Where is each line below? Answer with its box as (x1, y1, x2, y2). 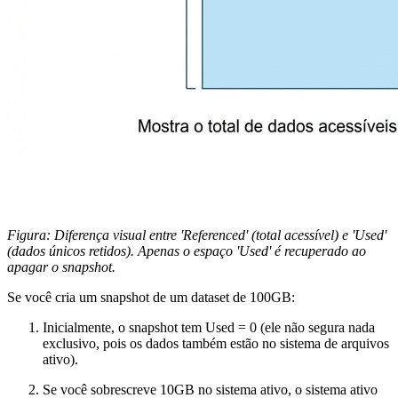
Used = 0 (205, 320, 257, 336)
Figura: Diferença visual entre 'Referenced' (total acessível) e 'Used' (7, 227, 386, 243)
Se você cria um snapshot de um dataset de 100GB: (7, 290, 295, 306)
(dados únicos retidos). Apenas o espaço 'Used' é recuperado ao (7, 243, 366, 259)
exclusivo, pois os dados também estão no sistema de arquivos (43, 336, 389, 352)
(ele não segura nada (257, 320, 375, 336)
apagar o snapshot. (7, 259, 115, 275)
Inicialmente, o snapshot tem (43, 320, 205, 336)
